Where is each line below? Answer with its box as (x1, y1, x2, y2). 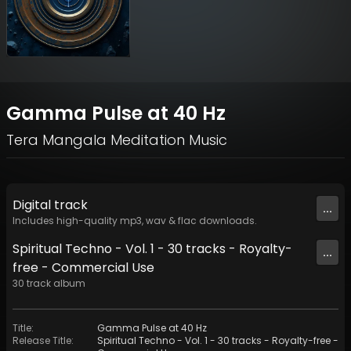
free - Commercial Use (13, 259, 154, 277)
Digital (13, 196, 54, 215)
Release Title (13, 334, 71, 348)
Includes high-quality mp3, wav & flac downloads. (13, 214, 257, 228)
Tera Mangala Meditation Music (6, 130, 227, 150)
